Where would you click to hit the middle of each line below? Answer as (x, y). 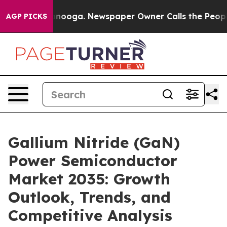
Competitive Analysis (90, 215)
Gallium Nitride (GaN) (94, 142)
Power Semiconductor (93, 161)
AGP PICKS (27, 16)
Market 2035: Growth (89, 179)
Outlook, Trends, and (89, 197)
